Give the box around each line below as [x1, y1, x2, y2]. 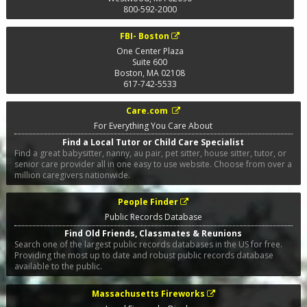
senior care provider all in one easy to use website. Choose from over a [14, 158, 292, 171]
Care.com [126, 104, 171, 116]
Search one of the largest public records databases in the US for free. [14, 238, 282, 251]
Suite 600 [132, 56, 168, 68]
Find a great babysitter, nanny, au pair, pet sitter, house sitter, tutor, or [14, 147, 286, 160]
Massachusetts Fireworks [91, 287, 205, 299]
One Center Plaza [116, 45, 184, 57]
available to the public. [14, 260, 102, 273]
